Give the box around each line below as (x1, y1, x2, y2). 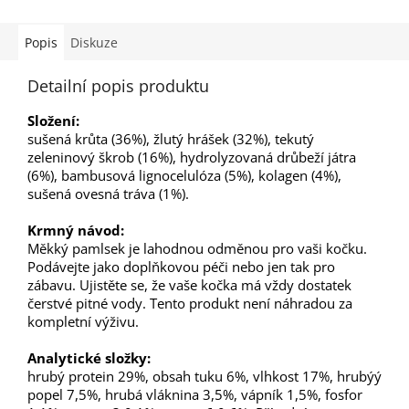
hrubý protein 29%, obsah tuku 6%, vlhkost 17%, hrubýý (27, 367, 382, 386)
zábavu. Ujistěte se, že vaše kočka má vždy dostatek (27, 276, 351, 295)
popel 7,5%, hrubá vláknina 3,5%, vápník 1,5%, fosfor (27, 385, 362, 404)
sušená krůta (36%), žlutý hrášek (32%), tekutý (27, 130, 314, 149)
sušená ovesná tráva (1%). (27, 184, 189, 204)
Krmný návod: (27, 221, 124, 240)
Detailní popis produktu (27, 75, 209, 98)
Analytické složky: (27, 349, 151, 368)
